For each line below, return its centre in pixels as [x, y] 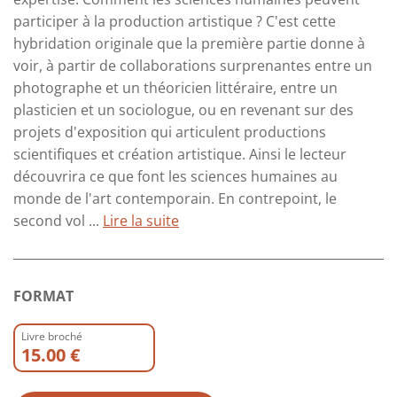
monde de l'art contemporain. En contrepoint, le [175, 198]
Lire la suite [141, 221]
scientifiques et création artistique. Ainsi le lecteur [180, 154]
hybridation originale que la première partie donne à [189, 43]
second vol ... [58, 221]
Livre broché [52, 336]
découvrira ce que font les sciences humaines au [175, 176]
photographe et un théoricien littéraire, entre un [175, 88]
